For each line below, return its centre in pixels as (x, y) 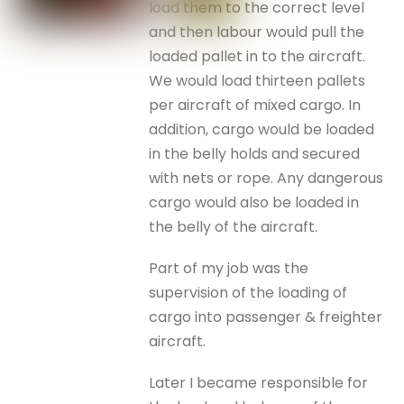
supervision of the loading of (248, 292)
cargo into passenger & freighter (266, 317)
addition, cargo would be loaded (262, 129)
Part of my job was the (229, 268)
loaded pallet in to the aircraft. (257, 56)
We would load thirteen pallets (257, 80)
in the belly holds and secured (255, 153)
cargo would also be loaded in (254, 202)
